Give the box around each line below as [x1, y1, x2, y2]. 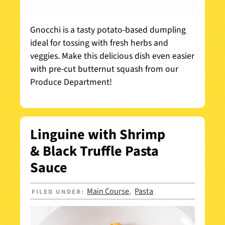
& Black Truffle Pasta [30, 141, 159, 162]
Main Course [87, 185, 130, 197]
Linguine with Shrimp [30, 125, 165, 145]
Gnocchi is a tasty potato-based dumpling [30, 24, 186, 37]
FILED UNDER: [32, 187, 87, 196]
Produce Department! [30, 76, 112, 89]
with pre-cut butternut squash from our [30, 63, 178, 76]
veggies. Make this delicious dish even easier [30, 50, 194, 63]
